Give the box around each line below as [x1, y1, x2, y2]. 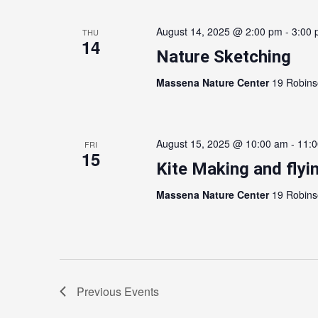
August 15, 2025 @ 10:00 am [155, 136, 288, 150]
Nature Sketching [155, 47, 291, 67]
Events [124, 283, 159, 300]
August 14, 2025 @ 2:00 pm [155, 24, 283, 38]
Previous [77, 283, 124, 300]
